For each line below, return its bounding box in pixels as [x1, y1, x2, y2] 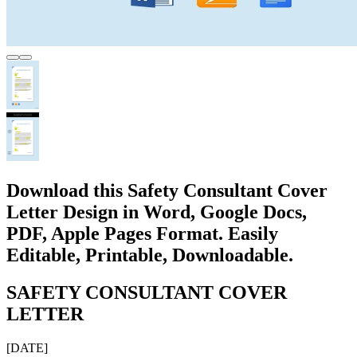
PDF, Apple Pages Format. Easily [6, 222, 278, 244]
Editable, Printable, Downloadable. [6, 244, 293, 265]
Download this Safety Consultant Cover [6, 179, 328, 201]
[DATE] [6, 340, 48, 355]
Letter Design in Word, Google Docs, [6, 201, 307, 222]
